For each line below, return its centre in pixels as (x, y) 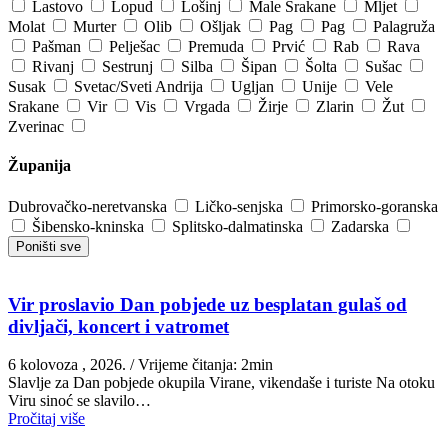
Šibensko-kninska (90, 227)
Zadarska (362, 227)
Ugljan (254, 86)
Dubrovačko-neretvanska (89, 207)
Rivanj (55, 66)
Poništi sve (48, 247)
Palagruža (404, 26)
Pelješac (136, 46)
